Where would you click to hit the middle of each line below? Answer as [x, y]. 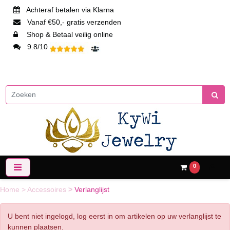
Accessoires [48, 190]
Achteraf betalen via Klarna [68, 10]
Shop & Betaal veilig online [67, 34]
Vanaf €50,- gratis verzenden [72, 22]
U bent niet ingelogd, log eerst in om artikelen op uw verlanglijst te [114, 216]
